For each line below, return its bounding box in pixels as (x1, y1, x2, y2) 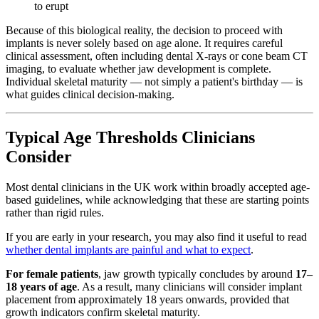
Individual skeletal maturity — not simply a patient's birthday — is (6, 75, 303, 88)
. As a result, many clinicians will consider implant (77, 281, 302, 293)
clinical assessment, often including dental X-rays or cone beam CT (6, 50, 308, 63)
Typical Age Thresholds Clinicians (6, 128, 255, 147)
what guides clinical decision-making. (6, 88, 174, 101)
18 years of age (6, 281, 77, 293)
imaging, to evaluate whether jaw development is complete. (6, 63, 271, 75)
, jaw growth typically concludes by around (98, 268, 296, 281)
